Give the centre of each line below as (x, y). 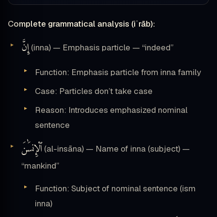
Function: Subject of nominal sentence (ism (115, 189)
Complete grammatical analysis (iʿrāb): (81, 24)
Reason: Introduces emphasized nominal (111, 110)
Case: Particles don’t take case (94, 91)
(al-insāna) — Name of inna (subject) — (116, 149)
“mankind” (40, 166)
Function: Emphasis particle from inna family (118, 72)
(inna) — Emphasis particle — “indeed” (101, 48)
